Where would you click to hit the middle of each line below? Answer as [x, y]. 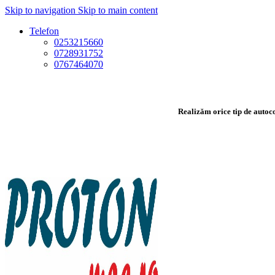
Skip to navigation [41, 10]
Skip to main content [118, 10]
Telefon [44, 31]
